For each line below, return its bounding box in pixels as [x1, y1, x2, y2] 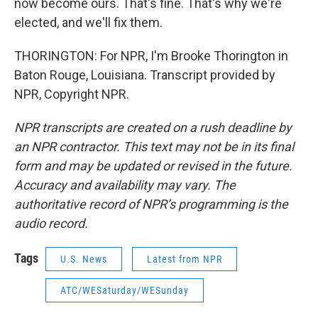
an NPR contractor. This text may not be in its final [14, 139, 294, 154]
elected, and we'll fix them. [14, 15, 163, 30]
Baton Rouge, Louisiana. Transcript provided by [14, 67, 275, 82]
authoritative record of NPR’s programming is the [14, 197, 288, 212]
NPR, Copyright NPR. [14, 87, 129, 102]
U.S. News [60, 253, 107, 265]
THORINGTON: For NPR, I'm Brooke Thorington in [14, 48, 288, 63]
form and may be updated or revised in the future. [14, 158, 292, 173]
